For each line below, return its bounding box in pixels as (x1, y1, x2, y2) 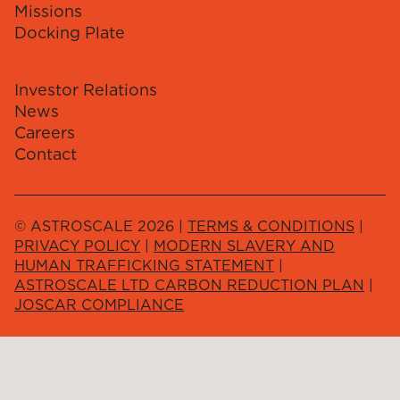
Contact (14, 144, 77, 163)
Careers (14, 122, 75, 142)
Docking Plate (14, 22, 125, 42)
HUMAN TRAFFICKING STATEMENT (14, 256, 274, 274)
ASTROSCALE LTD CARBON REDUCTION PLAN (14, 276, 364, 294)
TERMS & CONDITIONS (187, 217, 354, 235)
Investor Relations (14, 79, 157, 99)
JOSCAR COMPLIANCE (14, 296, 184, 313)
